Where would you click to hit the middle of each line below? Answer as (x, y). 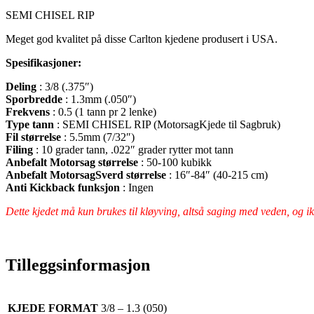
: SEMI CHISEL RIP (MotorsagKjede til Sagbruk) (167, 124)
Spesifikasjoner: (43, 62)
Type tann (30, 124)
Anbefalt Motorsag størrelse (72, 162)
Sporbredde (34, 99)
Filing (21, 149)
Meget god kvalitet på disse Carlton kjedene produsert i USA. (142, 39)
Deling (21, 86)
